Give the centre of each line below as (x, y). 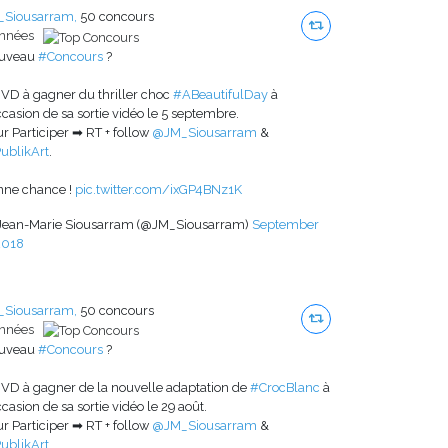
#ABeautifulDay (220, 94)
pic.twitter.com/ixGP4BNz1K (158, 189)
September (285, 224)
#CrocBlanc (285, 387)
